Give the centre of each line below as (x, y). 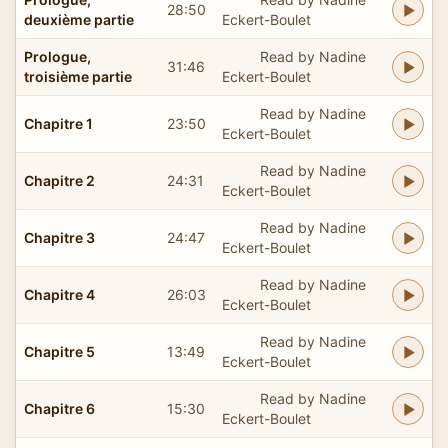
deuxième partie (79, 19)
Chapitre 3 (59, 237)
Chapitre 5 (59, 351)
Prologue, (57, 56)
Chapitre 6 (59, 408)
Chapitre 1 (58, 123)
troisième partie (78, 76)
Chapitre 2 (59, 180)
